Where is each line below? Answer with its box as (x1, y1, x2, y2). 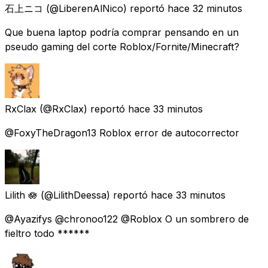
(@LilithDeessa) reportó (41, 188, 148, 201)
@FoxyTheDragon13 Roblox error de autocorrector (5, 126, 239, 139)
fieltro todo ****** (5, 227, 90, 239)
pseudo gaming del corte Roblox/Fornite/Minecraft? (5, 40, 239, 53)
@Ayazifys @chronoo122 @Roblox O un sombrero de (5, 212, 249, 225)
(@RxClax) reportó (39, 102, 125, 115)
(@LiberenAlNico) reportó (46, 2, 165, 14)
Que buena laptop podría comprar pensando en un (5, 26, 239, 38)
